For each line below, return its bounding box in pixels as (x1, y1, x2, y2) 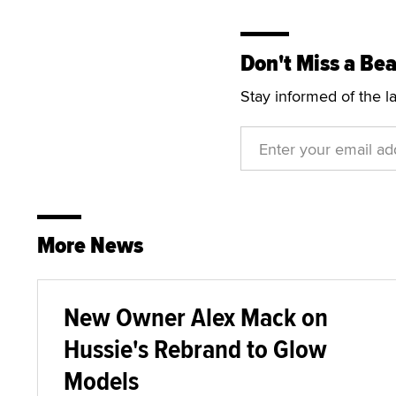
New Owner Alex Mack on (64, 298, 328, 336)
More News (37, 228, 143, 263)
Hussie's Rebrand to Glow (64, 330, 327, 368)
